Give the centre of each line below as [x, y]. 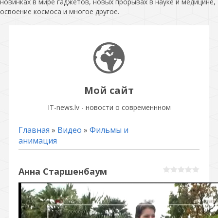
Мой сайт [109, 90]
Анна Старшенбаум [63, 171]
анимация [38, 140]
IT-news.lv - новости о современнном [109, 107]
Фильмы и [109, 130]
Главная [34, 130]
